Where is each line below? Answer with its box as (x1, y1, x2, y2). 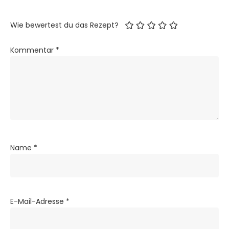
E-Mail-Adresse (10, 196, 66, 207)
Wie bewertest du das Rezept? (10, 19, 119, 30)
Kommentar (10, 44, 56, 55)
